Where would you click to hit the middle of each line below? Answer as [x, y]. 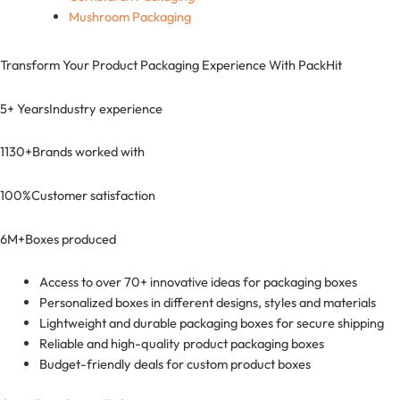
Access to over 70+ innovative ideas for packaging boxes [198, 282]
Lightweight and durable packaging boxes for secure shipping [211, 323]
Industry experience [106, 108]
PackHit [320, 65]
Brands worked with [88, 152]
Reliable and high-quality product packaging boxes [181, 344]
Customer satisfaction [93, 195]
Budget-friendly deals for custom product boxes [175, 364]
